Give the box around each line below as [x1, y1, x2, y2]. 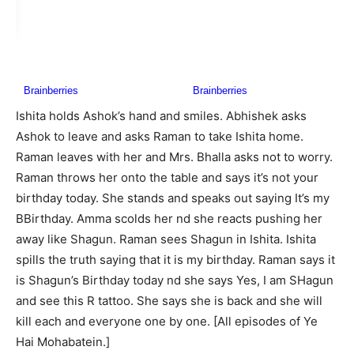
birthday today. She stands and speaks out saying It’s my [16, 190, 330, 206]
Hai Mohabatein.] [16, 334, 110, 350]
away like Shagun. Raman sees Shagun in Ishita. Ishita [16, 232, 316, 247]
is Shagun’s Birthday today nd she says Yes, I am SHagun [16, 273, 333, 288]
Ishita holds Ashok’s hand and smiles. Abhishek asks [16, 108, 307, 124]
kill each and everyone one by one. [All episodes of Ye [16, 314, 318, 330]
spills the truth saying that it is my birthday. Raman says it [16, 252, 335, 268]
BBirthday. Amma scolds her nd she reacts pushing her [16, 211, 322, 227]
